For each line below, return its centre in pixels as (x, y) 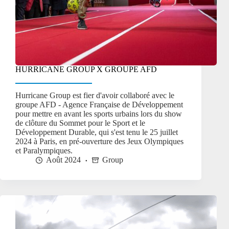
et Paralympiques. (44, 151)
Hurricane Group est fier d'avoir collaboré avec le (95, 96)
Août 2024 (63, 160)
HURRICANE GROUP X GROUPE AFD (86, 69)
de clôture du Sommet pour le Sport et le (80, 123)
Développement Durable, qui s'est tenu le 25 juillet (97, 132)
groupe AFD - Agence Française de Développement (99, 105)
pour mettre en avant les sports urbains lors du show (99, 114)
